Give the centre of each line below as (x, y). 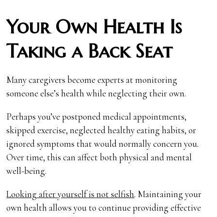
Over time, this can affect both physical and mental (99, 157)
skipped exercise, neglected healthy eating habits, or (101, 130)
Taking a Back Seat (90, 51)
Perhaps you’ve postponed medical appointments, (97, 116)
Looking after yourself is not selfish (70, 194)
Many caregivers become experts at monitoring (92, 79)
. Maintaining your (168, 194)
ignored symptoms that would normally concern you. (103, 143)
